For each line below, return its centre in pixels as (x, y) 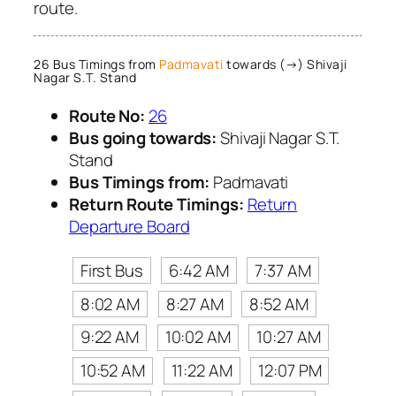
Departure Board (129, 226)
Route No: (107, 115)
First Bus (111, 270)
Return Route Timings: (156, 204)
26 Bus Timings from (96, 65)
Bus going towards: (143, 137)
